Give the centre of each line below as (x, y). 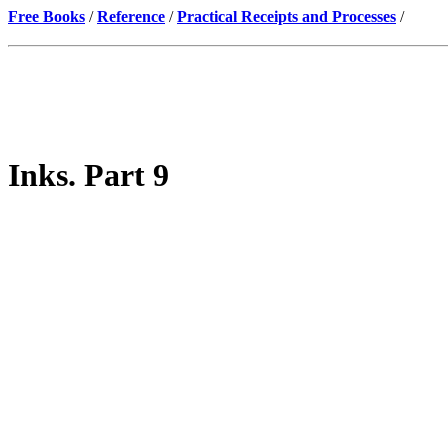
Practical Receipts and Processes (286, 16)
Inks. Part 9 (88, 175)
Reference (131, 16)
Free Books (46, 16)
